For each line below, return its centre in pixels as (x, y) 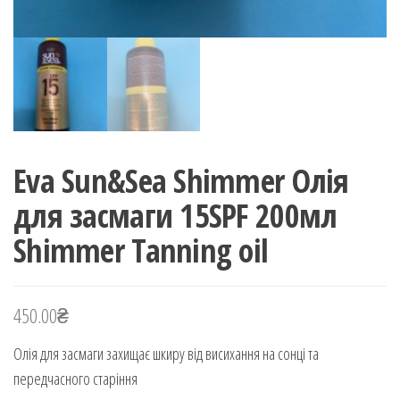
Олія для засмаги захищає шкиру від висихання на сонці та (166, 353)
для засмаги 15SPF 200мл (175, 215)
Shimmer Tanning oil (141, 250)
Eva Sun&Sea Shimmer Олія (181, 180)
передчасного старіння (75, 378)
